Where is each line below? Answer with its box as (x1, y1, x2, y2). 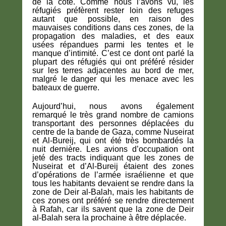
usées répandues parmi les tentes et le (32, 40, 194, 49)
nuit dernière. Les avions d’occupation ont (32, 145, 194, 154)
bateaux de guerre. (32, 83, 99, 92)
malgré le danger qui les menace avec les (32, 75, 194, 84)
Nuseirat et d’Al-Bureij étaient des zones (32, 162, 194, 171)
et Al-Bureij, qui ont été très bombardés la (32, 136, 194, 145)
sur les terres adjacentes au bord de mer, (32, 66, 194, 75)
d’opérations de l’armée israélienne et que (32, 171, 194, 180)
